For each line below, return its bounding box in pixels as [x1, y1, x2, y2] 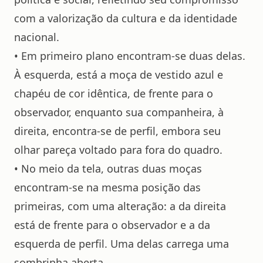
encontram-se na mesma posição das [14, 180, 201, 194]
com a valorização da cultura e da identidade [14, 11, 237, 25]
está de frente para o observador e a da [14, 218, 210, 232]
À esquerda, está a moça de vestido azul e [14, 68, 223, 82]
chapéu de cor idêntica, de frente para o [14, 86, 213, 100]
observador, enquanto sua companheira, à [14, 105, 224, 119]
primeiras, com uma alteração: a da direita [14, 199, 226, 213]
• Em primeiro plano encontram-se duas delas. [14, 49, 245, 63]
